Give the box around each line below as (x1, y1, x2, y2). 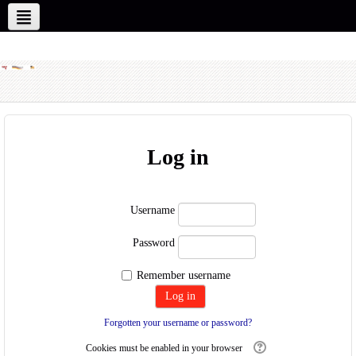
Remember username (136, 269, 230, 281)
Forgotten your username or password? (104, 317, 252, 328)
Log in (147, 145, 209, 169)
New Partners (25, 9, 78, 20)
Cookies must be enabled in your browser (85, 342, 245, 354)
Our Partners (119, 9, 168, 20)
